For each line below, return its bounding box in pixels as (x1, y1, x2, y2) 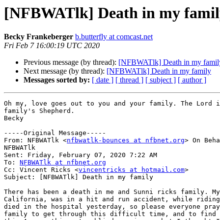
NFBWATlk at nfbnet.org (20, 159, 106, 166)
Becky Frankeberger (4, 32, 73, 41)
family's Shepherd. (4, 107, 75, 115)
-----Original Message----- (4, 129, 106, 137)
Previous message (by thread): (24, 58, 118, 67)
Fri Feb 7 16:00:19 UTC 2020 (4, 41, 100, 50)
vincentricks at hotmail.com (79, 166, 185, 174)
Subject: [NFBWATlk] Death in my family (4, 173, 153, 181)
